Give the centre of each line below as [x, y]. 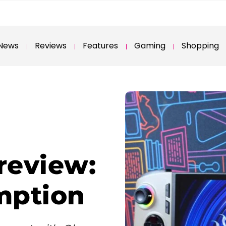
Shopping [200, 46]
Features [100, 46]
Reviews [51, 46]
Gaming [150, 46]
